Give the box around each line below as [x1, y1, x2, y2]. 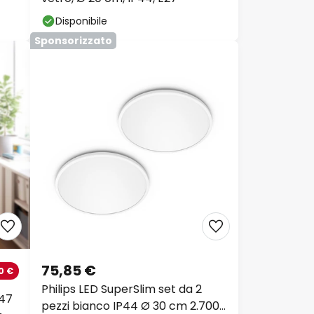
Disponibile [55, 14, 107, 29]
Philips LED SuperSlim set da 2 [41, 281, 202, 298]
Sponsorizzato [34, 34, 112, 48]
